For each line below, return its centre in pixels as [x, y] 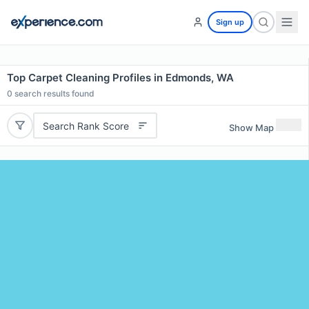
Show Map [251, 127]
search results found [53, 93]
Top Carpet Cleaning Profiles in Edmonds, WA [120, 78]
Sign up [230, 22]
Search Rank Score [86, 126]
